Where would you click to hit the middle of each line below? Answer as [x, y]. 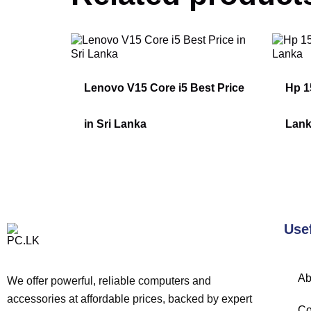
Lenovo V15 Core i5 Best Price [165, 88]
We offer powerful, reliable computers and [109, 281]
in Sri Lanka [116, 124]
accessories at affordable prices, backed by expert [129, 299]
